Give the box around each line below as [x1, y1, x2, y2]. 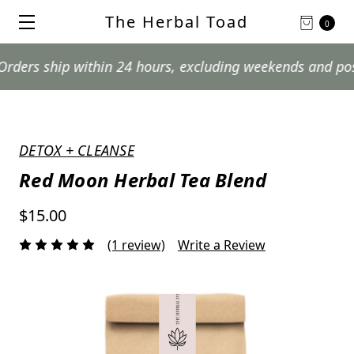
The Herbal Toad [105, 10, 249, 32]
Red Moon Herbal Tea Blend [19, 167, 267, 193]
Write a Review [178, 235, 265, 254]
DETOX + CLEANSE [19, 141, 134, 160]
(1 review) [107, 235, 165, 254]
